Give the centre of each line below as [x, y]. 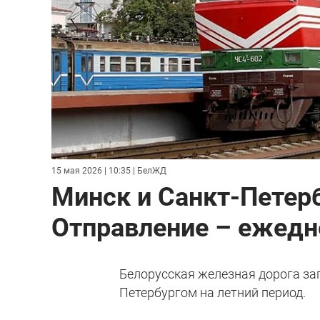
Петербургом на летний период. [213, 292]
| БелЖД [149, 170]
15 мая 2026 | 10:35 [91, 170]
